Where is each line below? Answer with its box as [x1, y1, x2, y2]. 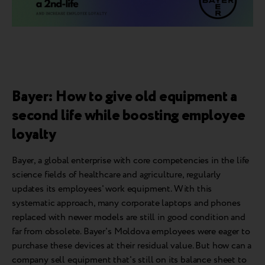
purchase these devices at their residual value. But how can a [12, 239, 252, 253]
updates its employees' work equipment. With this [12, 182, 212, 196]
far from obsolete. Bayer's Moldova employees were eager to [12, 225, 250, 239]
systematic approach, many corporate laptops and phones [12, 196, 241, 211]
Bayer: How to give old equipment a [12, 85, 237, 109]
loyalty [12, 123, 56, 147]
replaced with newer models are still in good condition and [12, 211, 245, 225]
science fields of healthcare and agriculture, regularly [12, 168, 221, 182]
